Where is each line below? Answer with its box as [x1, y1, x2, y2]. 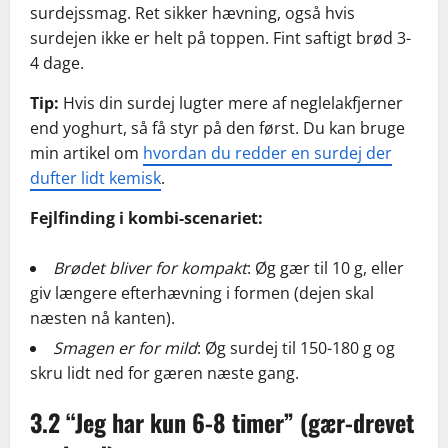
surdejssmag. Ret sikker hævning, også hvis [30, 2, 355, 25]
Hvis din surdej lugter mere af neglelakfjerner [59, 92, 403, 115]
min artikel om [30, 142, 143, 165]
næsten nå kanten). [30, 307, 175, 330]
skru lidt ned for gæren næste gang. [30, 362, 299, 385]
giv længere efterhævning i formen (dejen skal [30, 282, 374, 305]
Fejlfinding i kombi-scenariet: [30, 207, 263, 230]
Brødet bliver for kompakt [53, 257, 247, 280]
